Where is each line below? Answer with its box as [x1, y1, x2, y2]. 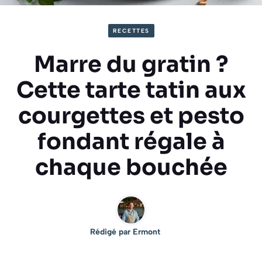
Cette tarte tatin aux [16, 75, 246, 104]
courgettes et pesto [18, 101, 244, 130]
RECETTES [112, 26, 150, 35]
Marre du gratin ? [34, 50, 228, 78]
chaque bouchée [35, 153, 227, 181]
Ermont [133, 226, 160, 237]
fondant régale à [37, 127, 225, 156]
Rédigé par [90, 226, 133, 237]
